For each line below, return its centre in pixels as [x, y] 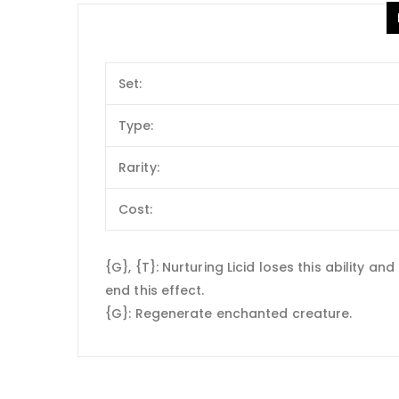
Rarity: [139, 168]
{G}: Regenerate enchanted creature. [229, 313]
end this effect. [155, 290]
